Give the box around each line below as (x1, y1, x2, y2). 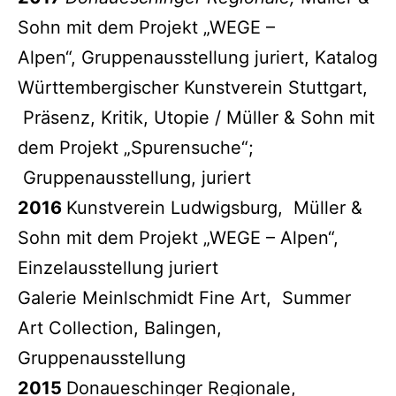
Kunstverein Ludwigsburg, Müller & (66, 196, 362, 218)
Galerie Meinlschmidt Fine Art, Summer (18, 286, 351, 308)
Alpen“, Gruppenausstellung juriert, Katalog (18, 46, 377, 68)
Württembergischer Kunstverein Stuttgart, (18, 76, 368, 98)
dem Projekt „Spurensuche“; (18, 136, 254, 158)
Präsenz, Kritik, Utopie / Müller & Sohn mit (18, 106, 375, 128)
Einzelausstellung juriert (18, 256, 218, 278)
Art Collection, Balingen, (18, 316, 222, 339)
